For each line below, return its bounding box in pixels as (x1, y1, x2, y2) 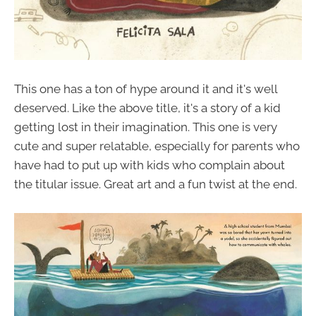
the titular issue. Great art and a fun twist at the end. (14, 176, 297, 191)
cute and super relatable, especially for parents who (14, 138, 300, 153)
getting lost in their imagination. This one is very (14, 119, 277, 134)
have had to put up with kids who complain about (14, 157, 285, 172)
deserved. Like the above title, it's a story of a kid (14, 100, 281, 115)
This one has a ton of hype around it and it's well (14, 81, 277, 96)
